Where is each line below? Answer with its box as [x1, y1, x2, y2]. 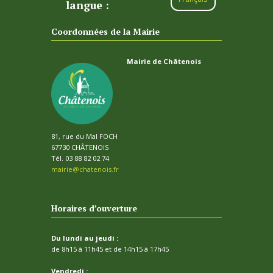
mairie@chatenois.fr [51, 165, 119, 174]
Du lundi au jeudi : [51, 233, 118, 243]
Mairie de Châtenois [126, 56, 201, 66]
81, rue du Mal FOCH [51, 132, 118, 141]
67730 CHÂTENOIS [51, 143, 109, 152]
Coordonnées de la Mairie [51, 25, 160, 37]
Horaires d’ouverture [51, 202, 137, 214]
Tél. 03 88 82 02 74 [51, 154, 109, 163]
